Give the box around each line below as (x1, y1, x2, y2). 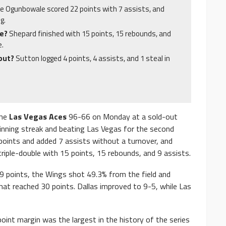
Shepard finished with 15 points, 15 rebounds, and (9, 28, 171, 40)
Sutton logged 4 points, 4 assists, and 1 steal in (16, 52, 170, 65)
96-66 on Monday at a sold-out (67, 110, 178, 123)
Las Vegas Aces (9, 110, 67, 123)
